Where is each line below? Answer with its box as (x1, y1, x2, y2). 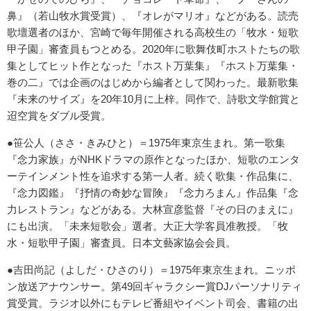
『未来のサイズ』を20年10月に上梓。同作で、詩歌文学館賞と (7, 93, 300, 106)
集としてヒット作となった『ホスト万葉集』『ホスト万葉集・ (7, 60, 299, 72)
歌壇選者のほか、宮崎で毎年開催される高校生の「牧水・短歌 (7, 26, 299, 39)
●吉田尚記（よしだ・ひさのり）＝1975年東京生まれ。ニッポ (7, 264, 296, 276)
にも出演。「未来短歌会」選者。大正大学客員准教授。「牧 (7, 220, 288, 233)
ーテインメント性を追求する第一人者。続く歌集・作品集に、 (7, 170, 299, 183)
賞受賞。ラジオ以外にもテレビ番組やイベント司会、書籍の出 (7, 297, 299, 310)
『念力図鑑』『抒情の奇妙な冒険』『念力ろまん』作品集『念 (7, 187, 299, 199)
